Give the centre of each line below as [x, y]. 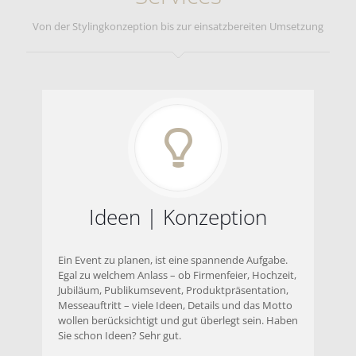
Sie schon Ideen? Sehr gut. [120, 336]
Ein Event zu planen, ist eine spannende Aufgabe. [173, 260]
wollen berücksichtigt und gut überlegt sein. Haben [178, 321]
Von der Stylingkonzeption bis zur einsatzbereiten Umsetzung [178, 27]
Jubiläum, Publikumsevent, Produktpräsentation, [173, 290]
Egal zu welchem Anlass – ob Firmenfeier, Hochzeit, [177, 275]
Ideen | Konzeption [178, 217]
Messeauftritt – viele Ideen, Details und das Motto [175, 306]
